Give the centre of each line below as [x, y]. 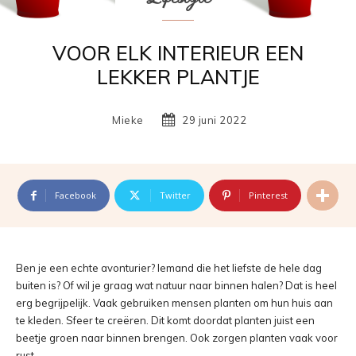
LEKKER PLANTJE [178, 77]
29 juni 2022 [214, 120]
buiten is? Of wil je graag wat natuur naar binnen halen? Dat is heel [176, 285]
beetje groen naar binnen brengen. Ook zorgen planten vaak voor [177, 338]
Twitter [175, 195]
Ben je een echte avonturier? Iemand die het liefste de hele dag [169, 268]
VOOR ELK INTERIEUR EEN [178, 53]
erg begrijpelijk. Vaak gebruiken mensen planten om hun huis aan [174, 303]
